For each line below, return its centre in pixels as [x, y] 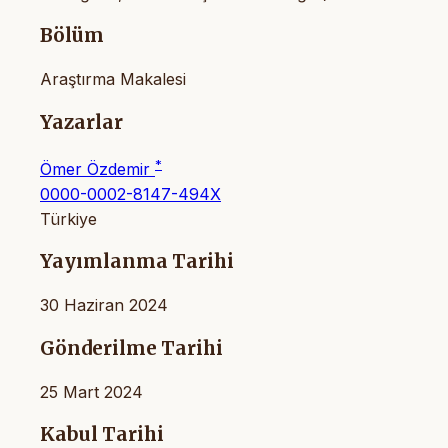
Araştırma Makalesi [113, 78]
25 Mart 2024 [91, 391]
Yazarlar [81, 122]
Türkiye [68, 218]
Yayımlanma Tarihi [137, 262]
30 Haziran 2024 [104, 305]
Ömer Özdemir [97, 168]
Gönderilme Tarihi [131, 348]
